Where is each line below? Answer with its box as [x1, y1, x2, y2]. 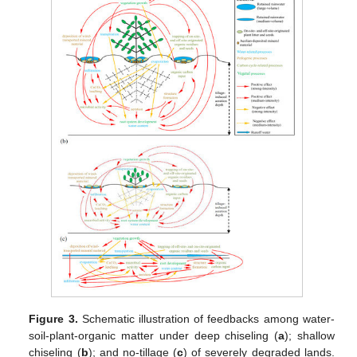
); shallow [284, 329, 335, 343]
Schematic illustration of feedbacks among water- [77, 312, 335, 326]
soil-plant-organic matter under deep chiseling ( [29, 329, 279, 343]
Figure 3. [29, 312, 78, 326]
